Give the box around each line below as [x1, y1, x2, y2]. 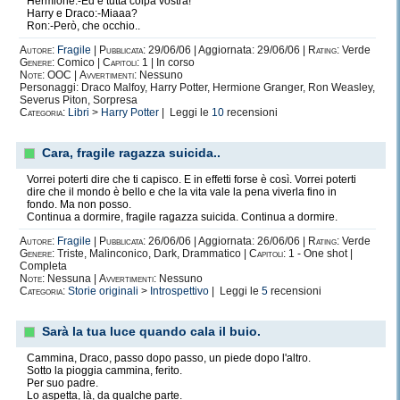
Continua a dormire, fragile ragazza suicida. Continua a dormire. [27, 211, 337, 223]
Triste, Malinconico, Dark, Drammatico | [54, 247, 249, 260]
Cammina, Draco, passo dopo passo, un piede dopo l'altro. [27, 352, 311, 364]
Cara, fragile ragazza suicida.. [42, 146, 221, 160]
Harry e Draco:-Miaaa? [27, 7, 137, 20]
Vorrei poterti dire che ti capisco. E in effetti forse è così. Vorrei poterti [27, 173, 356, 186]
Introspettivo [150, 285, 209, 297]
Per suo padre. [27, 377, 98, 389]
